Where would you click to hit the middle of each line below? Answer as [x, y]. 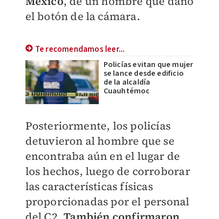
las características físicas [89, 186]
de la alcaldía [127, 82]
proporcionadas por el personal [107, 201]
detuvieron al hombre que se [100, 141]
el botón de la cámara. [83, 16]
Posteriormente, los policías [98, 126]
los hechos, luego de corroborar [108, 171]
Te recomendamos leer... [80, 49]
